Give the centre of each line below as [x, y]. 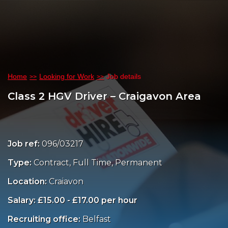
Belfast [97, 219]
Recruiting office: [45, 219]
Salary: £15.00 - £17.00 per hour [73, 201]
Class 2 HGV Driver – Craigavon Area [104, 96]
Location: [28, 182]
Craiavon [66, 182]
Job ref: [25, 144]
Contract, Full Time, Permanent [98, 163]
